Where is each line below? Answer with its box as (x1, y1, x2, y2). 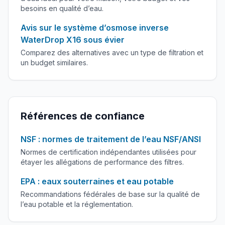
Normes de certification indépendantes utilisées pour (21, 148, 196, 156)
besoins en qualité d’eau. (21, 4, 103, 13)
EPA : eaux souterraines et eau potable (21, 176, 174, 186)
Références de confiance (21, 110, 145, 122)
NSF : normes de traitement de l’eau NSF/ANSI (21, 134, 201, 144)
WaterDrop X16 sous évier (21, 35, 125, 45)
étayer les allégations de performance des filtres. (21, 158, 184, 166)
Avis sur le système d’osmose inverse (21, 23, 169, 33)
